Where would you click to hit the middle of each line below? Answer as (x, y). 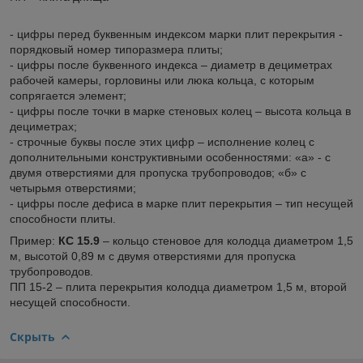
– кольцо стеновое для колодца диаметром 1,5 (226, 240)
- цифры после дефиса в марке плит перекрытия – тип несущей (181, 203)
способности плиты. (63, 218)
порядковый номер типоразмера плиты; (116, 49)
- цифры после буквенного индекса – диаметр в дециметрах (171, 64)
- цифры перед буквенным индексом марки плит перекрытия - (176, 34)
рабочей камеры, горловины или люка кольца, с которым (162, 80)
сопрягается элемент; (70, 95)
